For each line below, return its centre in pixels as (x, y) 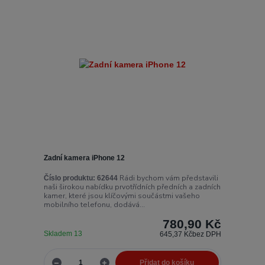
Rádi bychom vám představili (168, 178)
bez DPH (207, 234)
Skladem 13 (64, 233)
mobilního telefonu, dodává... (94, 204)
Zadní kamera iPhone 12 (84, 158)
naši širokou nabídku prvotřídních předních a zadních (132, 187)
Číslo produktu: (69, 178)
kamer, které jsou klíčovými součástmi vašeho (122, 195)
